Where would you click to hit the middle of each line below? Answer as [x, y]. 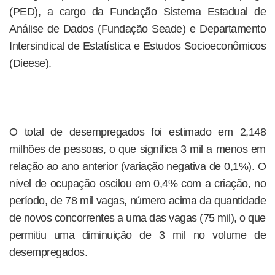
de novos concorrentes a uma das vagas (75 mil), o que [137, 218]
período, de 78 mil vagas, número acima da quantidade [137, 201]
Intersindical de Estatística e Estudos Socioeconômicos [137, 46]
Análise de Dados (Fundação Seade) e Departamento [137, 29]
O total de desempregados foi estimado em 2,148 [137, 132]
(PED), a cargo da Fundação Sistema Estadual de [137, 12]
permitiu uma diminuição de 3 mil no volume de [137, 235]
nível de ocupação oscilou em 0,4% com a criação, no [137, 184]
